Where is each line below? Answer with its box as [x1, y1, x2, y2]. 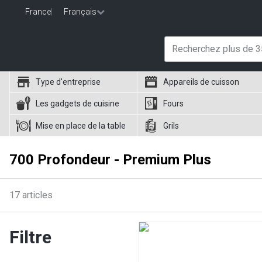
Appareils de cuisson [163, 77, 240, 87]
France [25, 7, 51, 16]
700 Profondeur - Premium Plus [9, 151, 211, 168]
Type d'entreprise [36, 77, 101, 87]
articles [22, 189, 53, 201]
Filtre [9, 227, 51, 247]
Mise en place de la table [36, 120, 126, 130]
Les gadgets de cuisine [36, 99, 119, 108]
